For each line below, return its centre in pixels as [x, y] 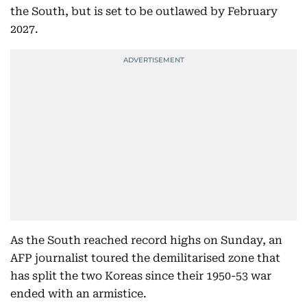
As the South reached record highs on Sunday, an [146, 240]
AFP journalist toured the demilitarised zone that [145, 258]
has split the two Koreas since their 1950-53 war [141, 276]
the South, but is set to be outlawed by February [144, 11]
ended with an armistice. [78, 294]
